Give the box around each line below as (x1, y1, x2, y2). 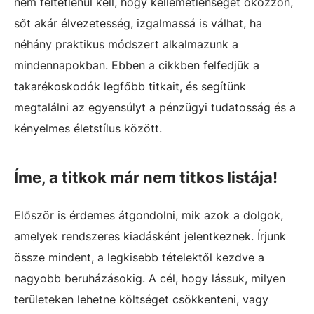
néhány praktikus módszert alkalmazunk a (14, 37, 238, 51)
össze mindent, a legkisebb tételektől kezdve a (14, 250, 264, 264)
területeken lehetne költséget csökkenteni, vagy (14, 292, 268, 306)
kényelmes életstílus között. (14, 121, 162, 135)
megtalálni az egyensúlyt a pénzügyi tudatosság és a (14, 100, 296, 114)
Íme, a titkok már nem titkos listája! (14, 168, 278, 186)
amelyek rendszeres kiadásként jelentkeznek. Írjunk (14, 229, 286, 243)
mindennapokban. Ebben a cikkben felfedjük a (14, 58, 259, 72)
